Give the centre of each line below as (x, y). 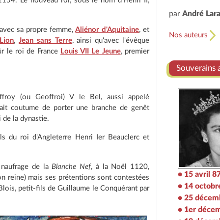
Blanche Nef (71, 167)
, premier (135, 51)
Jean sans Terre (45, 41)
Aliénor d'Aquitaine (107, 30)
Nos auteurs (189, 35)
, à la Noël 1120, (120, 167)
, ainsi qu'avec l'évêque (111, 41)
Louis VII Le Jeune (90, 51)
